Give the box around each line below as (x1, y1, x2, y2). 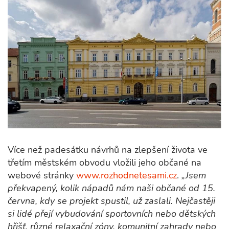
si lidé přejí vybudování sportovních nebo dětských (8, 208, 216, 220)
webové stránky (8, 169, 76, 182)
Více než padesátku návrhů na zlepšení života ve (8, 144, 208, 156)
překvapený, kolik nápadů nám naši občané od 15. (8, 182, 215, 195)
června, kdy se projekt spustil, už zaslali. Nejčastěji (8, 195, 215, 208)
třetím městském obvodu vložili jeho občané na (8, 156, 201, 169)
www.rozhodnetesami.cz (76, 169, 177, 182)
